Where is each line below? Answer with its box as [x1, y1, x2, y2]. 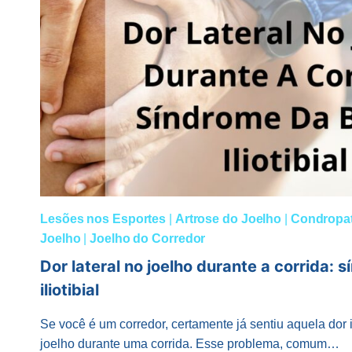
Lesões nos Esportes [40, 212, 167, 226]
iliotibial [40, 280, 99, 300]
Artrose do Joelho [174, 212, 282, 226]
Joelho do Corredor [90, 232, 206, 246]
